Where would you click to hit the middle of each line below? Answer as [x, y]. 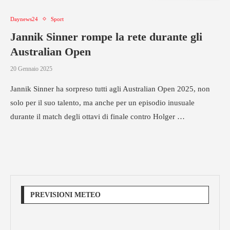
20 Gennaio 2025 [31, 69]
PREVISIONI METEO [65, 195]
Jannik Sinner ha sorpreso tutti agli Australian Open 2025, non [110, 89]
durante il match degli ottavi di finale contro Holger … [98, 116]
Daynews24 [24, 19]
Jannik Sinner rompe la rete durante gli [106, 36]
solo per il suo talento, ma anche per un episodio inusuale [102, 102]
